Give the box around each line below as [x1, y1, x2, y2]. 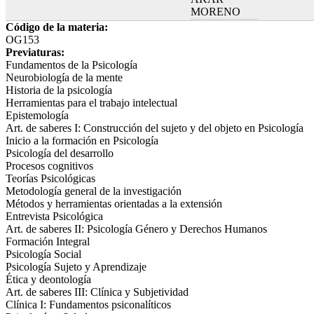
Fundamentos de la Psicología [6, 58, 137, 71]
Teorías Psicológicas [6, 172, 95, 184]
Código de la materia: [6, 20, 111, 33]
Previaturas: [6, 46, 67, 58]
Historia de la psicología [6, 83, 112, 96]
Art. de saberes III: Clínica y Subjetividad [6, 285, 189, 298]
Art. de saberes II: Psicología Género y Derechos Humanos [6, 222, 267, 235]
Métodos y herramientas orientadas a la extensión [6, 197, 222, 210]
